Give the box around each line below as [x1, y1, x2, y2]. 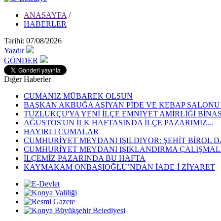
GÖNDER [4, 56, 38, 65]
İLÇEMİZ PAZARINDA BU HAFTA [24, 154, 146, 162]
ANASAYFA [24, 11, 67, 19]
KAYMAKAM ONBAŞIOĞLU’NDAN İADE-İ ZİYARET [24, 163, 215, 171]
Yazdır [4, 46, 24, 55]
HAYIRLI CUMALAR [24, 127, 99, 136]
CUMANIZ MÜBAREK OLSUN [24, 92, 133, 100]
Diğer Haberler [4, 75, 51, 83]
